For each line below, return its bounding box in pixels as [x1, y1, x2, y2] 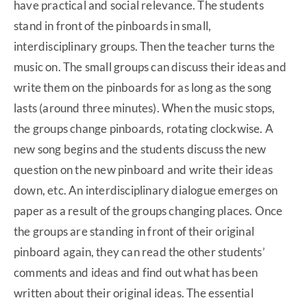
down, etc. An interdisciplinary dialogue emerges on [14, 183, 278, 198]
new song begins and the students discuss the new [14, 142, 267, 157]
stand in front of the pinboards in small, [14, 19, 212, 34]
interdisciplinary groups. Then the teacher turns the [14, 39, 275, 54]
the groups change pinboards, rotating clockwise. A [14, 121, 274, 136]
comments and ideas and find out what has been [14, 265, 258, 280]
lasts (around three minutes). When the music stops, [14, 101, 275, 116]
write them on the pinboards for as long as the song [14, 80, 272, 95]
